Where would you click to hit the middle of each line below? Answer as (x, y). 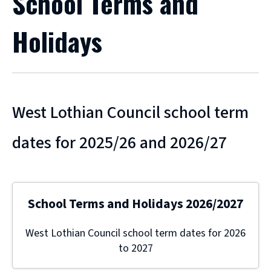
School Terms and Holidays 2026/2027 (135, 204)
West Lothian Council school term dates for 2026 (135, 233)
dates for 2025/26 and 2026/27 (119, 143)
